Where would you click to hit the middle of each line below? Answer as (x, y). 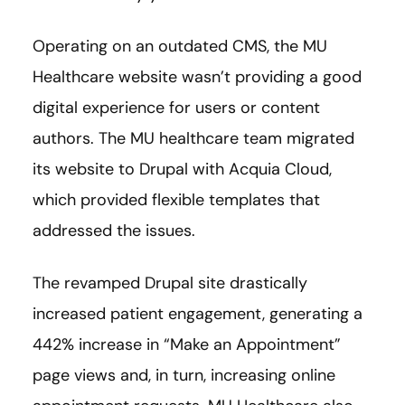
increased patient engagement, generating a (198, 313)
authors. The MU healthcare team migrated (193, 138)
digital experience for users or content (176, 107)
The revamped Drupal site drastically (170, 283)
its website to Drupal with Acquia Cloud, (182, 169)
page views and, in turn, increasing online (184, 375)
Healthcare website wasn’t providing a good (197, 76)
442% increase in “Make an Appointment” (187, 344)
